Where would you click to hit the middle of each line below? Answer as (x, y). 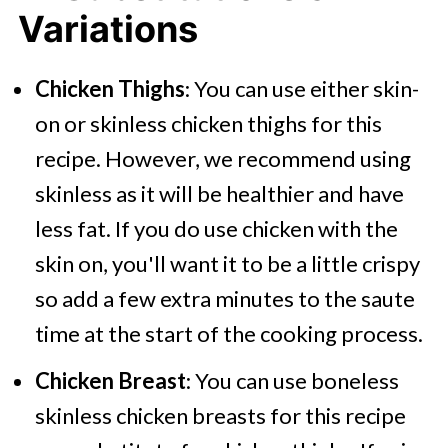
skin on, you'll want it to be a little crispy (227, 263)
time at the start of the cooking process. (228, 333)
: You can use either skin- (301, 88)
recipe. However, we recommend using (222, 158)
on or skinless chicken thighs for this (208, 123)
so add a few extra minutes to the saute (224, 298)
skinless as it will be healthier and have (219, 193)
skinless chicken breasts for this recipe (220, 415)
